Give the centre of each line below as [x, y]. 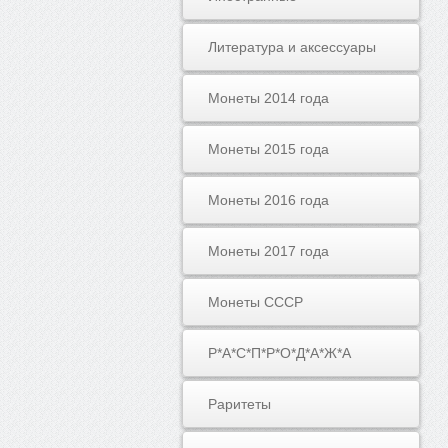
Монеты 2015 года [268, 149]
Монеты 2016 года [268, 200]
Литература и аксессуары [291, 47]
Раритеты [239, 404]
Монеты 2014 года [268, 98]
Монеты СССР [255, 302]
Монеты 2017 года [268, 251]
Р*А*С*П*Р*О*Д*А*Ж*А [279, 353]
